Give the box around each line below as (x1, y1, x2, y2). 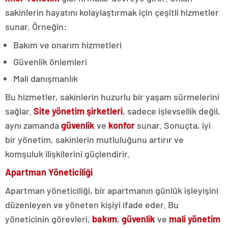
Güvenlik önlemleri (13, 56, 87, 67)
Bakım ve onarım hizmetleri (13, 39, 122, 50)
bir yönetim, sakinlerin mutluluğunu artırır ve (5, 134, 184, 145)
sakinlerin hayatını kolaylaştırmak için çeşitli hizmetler (5, 7, 219, 18)
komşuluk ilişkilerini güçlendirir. (5, 148, 130, 159)
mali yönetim (169, 213, 220, 224)
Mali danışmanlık (13, 73, 78, 84)
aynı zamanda (5, 120, 61, 131)
